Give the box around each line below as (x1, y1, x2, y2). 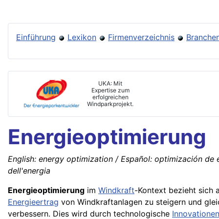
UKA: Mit (98, 80, 122, 88)
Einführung (16, 32, 56, 43)
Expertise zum (91, 87, 130, 94)
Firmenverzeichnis (108, 32, 175, 43)
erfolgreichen (92, 93, 129, 101)
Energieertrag (8, 197, 59, 207)
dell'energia (8, 166, 50, 176)
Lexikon (67, 32, 96, 43)
